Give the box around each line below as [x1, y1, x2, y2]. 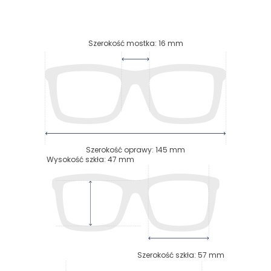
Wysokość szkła [46, 154, 104, 165]
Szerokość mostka [88, 38, 155, 48]
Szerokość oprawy [86, 144, 152, 155]
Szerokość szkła [137, 250, 194, 261]
